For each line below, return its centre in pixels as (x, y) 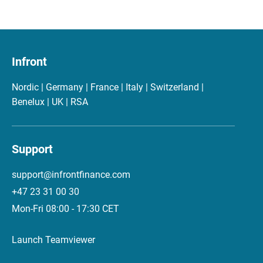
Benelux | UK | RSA (50, 102)
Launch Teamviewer (53, 240)
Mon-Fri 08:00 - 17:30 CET (65, 209)
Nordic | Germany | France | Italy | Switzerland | (108, 87)
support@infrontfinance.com (71, 175)
